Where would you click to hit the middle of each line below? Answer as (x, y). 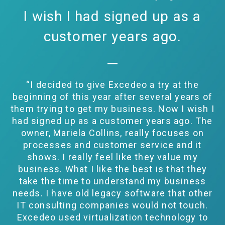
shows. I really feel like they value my (113, 157)
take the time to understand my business (113, 181)
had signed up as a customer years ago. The (113, 121)
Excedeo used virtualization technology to (113, 217)
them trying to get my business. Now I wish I (113, 109)
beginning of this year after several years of (112, 97)
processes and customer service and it (113, 145)
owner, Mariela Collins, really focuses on (113, 133)
